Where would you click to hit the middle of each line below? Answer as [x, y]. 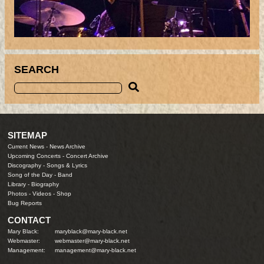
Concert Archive [88, 156]
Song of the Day [30, 174]
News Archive [68, 146]
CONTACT [29, 220]
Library [17, 184]
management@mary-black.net [96, 250]
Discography [25, 165]
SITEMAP [28, 135]
